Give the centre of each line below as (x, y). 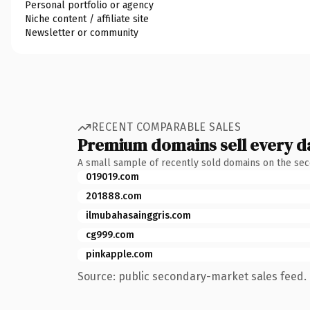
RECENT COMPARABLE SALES (166, 127)
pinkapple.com (119, 254)
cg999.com (110, 235)
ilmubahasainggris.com (138, 215)
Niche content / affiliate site (87, 19)
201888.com (114, 196)
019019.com (112, 176)
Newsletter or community (82, 33)
